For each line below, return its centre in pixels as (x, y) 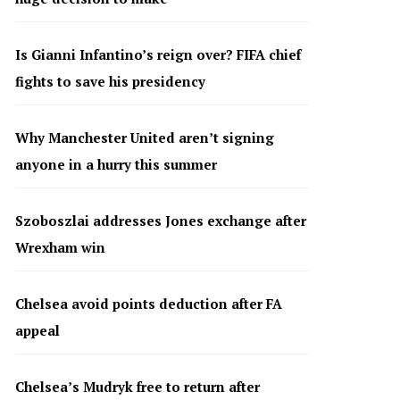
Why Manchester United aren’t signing (144, 138)
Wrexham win (60, 248)
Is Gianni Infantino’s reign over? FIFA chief (158, 55)
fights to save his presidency (110, 82)
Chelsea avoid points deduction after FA (148, 304)
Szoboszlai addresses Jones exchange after (160, 221)
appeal (37, 331)
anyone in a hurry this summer (116, 165)
